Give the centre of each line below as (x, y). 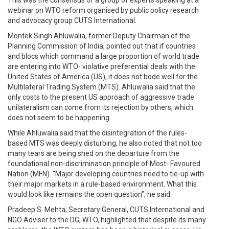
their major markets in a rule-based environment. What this (102, 184)
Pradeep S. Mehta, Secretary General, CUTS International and (106, 210)
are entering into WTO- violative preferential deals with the (101, 66)
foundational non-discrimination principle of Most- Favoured (104, 164)
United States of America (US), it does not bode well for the (103, 77)
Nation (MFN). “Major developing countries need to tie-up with (106, 174)
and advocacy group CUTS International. (72, 20)
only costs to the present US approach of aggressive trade (101, 97)
